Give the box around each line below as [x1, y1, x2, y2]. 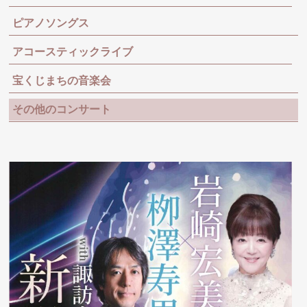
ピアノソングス [12, 17, 90, 29]
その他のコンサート [12, 103, 112, 115]
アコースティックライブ [12, 46, 134, 58]
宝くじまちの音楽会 [12, 75, 112, 86]
